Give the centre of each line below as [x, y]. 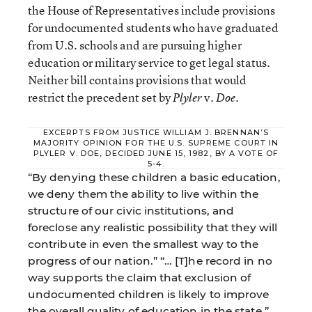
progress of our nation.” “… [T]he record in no [150, 260]
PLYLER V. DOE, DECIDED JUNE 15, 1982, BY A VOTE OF [156, 153]
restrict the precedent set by [100, 97]
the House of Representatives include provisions [151, 10]
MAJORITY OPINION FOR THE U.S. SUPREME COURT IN [156, 142]
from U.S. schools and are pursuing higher [135, 45]
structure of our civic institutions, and [131, 210]
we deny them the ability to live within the [143, 194]
